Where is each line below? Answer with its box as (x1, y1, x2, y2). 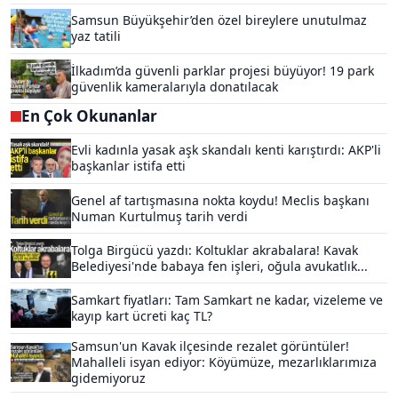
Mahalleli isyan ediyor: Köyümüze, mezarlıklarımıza (71, 354, 377, 371)
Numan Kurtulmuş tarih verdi (71, 207, 248, 225)
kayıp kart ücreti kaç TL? (71, 306, 212, 324)
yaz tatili (71, 28, 121, 45)
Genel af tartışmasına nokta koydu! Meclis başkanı (71, 191, 370, 209)
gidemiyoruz (71, 370, 146, 387)
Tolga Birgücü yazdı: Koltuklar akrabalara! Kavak (71, 241, 358, 259)
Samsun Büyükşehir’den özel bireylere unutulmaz (71, 12, 367, 29)
